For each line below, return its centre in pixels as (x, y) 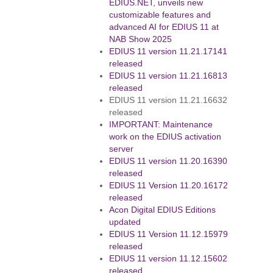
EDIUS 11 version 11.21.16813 (168, 76)
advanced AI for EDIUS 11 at (164, 27)
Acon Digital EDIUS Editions (163, 210)
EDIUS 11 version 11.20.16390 (168, 161)
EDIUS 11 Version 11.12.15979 (169, 234)
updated (125, 222)
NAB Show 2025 (141, 39)
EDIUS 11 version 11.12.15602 (168, 259)
